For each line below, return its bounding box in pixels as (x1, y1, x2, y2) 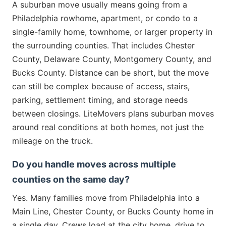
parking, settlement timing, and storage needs (12, 94, 188, 105)
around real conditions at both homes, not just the (12, 122, 204, 132)
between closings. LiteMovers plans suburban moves (12, 108, 214, 119)
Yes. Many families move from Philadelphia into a (12, 192, 200, 203)
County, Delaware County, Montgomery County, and (12, 53, 211, 64)
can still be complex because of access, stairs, (12, 81, 190, 91)
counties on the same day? (12, 174, 130, 185)
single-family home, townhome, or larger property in (12, 26, 212, 37)
